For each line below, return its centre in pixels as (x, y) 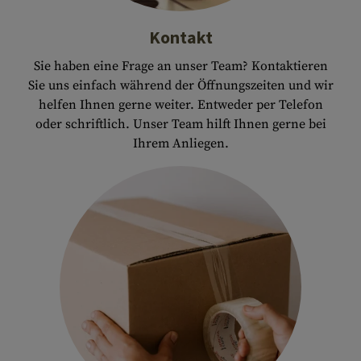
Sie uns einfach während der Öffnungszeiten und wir (180, 85)
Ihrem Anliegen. (180, 143)
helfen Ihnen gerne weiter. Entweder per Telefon (180, 105)
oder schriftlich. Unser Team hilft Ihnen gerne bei (180, 124)
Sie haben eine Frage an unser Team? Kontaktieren (180, 66)
